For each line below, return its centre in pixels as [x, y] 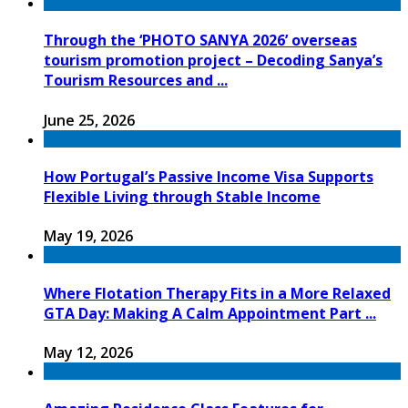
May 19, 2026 [88, 236]
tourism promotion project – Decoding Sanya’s [213, 61]
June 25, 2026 [89, 120]
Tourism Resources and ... [136, 81]
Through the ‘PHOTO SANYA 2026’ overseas [200, 41]
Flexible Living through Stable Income [182, 196]
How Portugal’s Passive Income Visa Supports [209, 176]
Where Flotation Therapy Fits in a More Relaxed [217, 293]
